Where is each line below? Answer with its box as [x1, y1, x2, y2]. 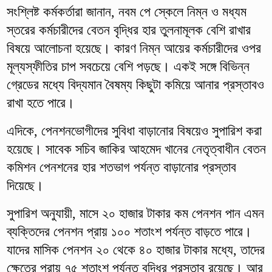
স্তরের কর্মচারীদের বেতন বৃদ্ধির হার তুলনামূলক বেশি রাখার [6, 22, 251, 38]
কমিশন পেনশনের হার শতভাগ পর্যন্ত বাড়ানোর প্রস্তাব [6, 160, 236, 175]
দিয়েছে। [6, 178, 44, 194]
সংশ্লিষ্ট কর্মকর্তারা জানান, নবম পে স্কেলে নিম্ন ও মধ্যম [6, 4, 246, 20]
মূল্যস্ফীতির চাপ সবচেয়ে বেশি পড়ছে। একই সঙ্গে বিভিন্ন [6, 59, 250, 75]
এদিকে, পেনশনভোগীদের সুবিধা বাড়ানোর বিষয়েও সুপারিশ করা [6, 123, 262, 139]
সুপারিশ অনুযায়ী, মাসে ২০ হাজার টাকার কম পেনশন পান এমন [6, 206, 264, 222]
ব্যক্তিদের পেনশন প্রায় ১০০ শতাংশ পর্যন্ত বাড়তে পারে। [6, 224, 252, 240]
